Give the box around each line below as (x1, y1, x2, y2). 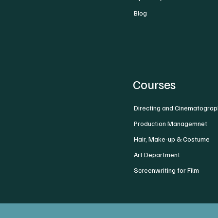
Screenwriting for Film (134, 166, 200, 174)
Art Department (134, 150, 181, 159)
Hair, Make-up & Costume (134, 135, 210, 143)
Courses (133, 76, 176, 92)
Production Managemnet (134, 119, 208, 127)
